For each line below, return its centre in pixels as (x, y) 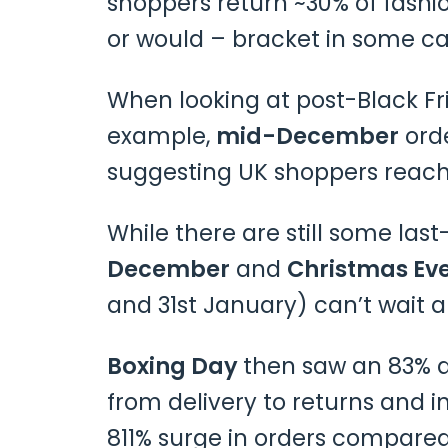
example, (161, 136)
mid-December (307, 136)
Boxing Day (175, 366)
